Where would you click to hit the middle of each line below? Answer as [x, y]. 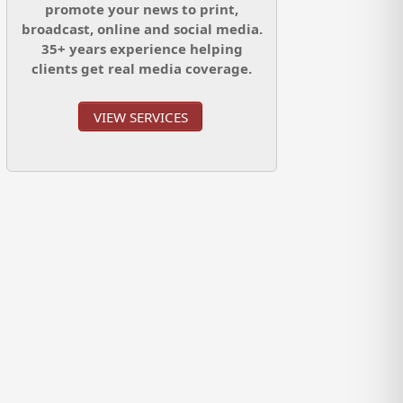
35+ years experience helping [142, 49]
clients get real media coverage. [142, 69]
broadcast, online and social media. [142, 29]
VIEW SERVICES [140, 116]
